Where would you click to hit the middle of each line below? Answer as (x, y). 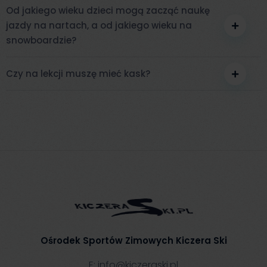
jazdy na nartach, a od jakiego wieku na (99, 25)
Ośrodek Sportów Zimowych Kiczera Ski (133, 240)
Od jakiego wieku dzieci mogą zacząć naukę (108, 10)
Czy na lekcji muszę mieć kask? (78, 74)
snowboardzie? (41, 40)
